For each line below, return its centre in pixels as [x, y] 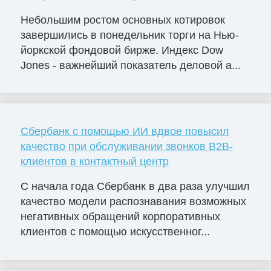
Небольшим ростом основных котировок [122, 20]
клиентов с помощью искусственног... [115, 232]
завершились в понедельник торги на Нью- [129, 35]
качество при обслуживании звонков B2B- [126, 146]
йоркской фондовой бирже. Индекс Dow [122, 50]
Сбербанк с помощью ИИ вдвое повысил [125, 131]
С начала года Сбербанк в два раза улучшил [135, 187]
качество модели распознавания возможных [133, 202]
